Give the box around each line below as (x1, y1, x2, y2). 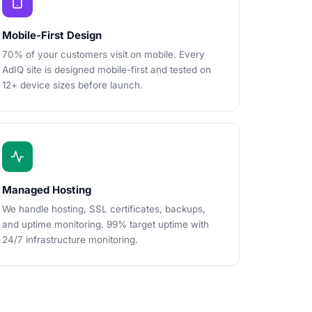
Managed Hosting (2, 183, 91, 196)
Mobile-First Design (2, 29, 102, 42)
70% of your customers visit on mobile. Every (2, 49, 205, 60)
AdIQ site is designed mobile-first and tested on (2, 64, 211, 75)
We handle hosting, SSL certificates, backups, (2, 203, 205, 214)
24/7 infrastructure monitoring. (2, 234, 138, 245)
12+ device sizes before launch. (2, 79, 143, 91)
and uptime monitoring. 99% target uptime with (2, 219, 209, 230)
